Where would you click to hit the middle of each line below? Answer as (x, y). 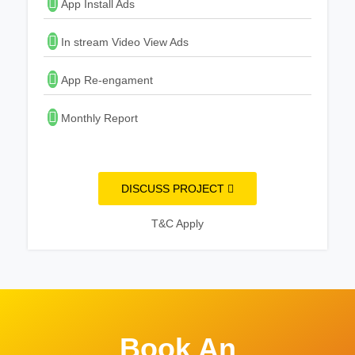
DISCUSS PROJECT (174, 188)
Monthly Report (98, 118)
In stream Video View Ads (123, 42)
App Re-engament (105, 80)
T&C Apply (177, 223)
